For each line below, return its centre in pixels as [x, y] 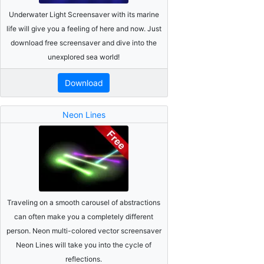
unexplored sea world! [84, 57]
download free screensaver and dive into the [84, 42]
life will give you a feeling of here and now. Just [84, 28]
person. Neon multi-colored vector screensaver [84, 230]
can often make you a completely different [84, 216]
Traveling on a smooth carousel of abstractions [84, 202]
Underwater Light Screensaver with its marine [84, 14]
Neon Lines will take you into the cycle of [84, 245]
